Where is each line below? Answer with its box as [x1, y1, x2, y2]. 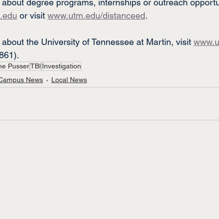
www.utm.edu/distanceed [47, 10, 145, 21]
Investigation [42, 62, 81, 70]
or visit [17, 10, 47, 21]
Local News [51, 75, 87, 84]
